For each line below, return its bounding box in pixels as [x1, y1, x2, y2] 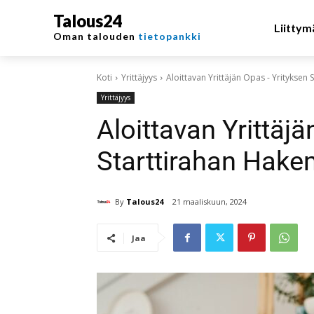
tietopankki [138, 30, 201, 42]
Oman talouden [53, 30, 138, 42]
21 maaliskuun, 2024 [172, 196, 247, 207]
